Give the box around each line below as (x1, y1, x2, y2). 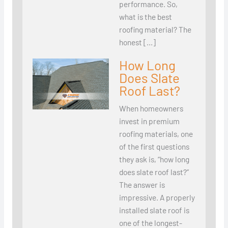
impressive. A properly (119, 192, 195, 203)
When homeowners (119, 103, 183, 113)
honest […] (119, 37, 156, 47)
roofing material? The (119, 24, 191, 35)
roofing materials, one (119, 129, 193, 139)
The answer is (119, 180, 165, 190)
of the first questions (119, 141, 189, 152)
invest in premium (119, 116, 180, 126)
